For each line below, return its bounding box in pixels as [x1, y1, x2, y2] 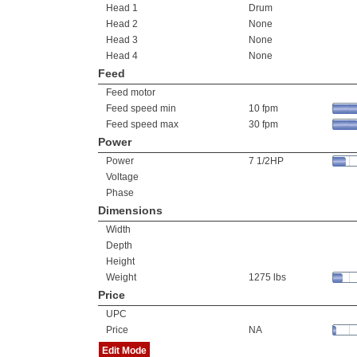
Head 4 [106, 50, 138, 61]
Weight [106, 272, 136, 283]
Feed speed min [106, 103, 176, 114]
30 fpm [249, 119, 278, 130]
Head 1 [106, 2, 138, 14]
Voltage [106, 171, 139, 182]
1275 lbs [249, 272, 286, 283]
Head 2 [106, 18, 138, 29]
